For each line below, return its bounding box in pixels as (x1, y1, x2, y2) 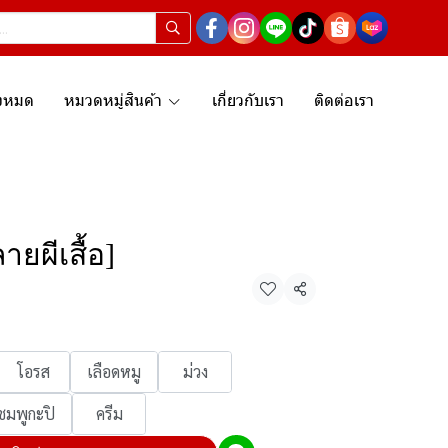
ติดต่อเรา (314, 89, 374, 110)
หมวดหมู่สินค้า (64, 89, 162, 110)
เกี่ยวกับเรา (212, 89, 284, 110)
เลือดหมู (87, 361, 141, 382)
